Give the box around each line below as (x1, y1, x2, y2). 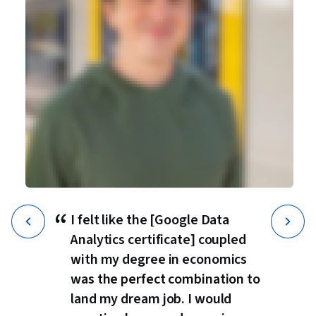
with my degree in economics (71, 250, 248, 270)
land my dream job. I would (71, 289, 232, 310)
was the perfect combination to (71, 269, 260, 290)
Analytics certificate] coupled (71, 230, 246, 250)
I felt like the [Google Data (71, 210, 230, 231)
